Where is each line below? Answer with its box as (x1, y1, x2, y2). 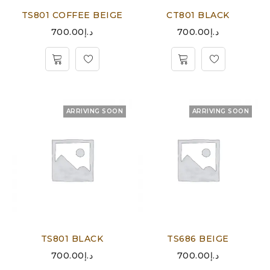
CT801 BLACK (166, 10, 230, 20)
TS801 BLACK (40, 233, 104, 244)
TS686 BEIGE (167, 233, 229, 244)
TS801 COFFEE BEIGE (21, 10, 123, 20)
